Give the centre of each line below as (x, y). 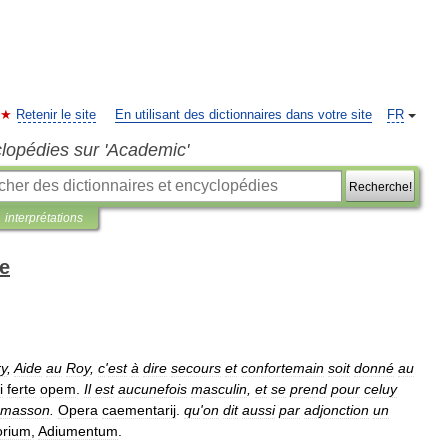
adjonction (336, 410)
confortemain (282, 368)
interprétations (44, 218)
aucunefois (152, 389)
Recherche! (380, 186)
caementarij (139, 410)
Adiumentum (78, 431)
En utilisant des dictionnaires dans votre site (243, 115)
